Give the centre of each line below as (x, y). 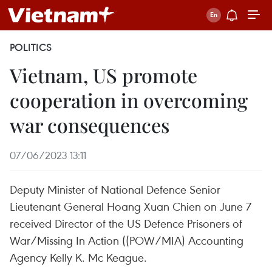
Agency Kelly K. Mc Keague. (78, 257)
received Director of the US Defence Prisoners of (126, 223)
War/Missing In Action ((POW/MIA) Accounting (127, 240)
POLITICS (31, 47)
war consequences (90, 125)
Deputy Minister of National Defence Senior (115, 189)
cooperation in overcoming (129, 100)
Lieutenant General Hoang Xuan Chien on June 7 (131, 206)
